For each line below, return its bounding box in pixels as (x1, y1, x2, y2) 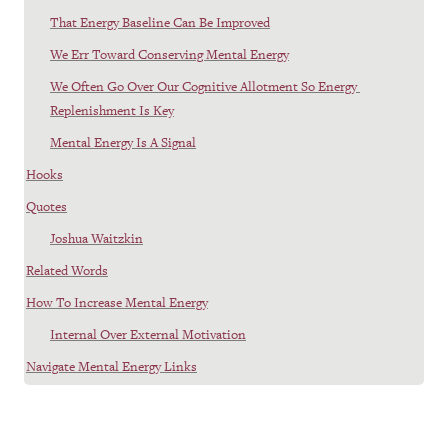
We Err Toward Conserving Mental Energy (50, 45, 289, 63)
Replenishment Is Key (50, 101, 174, 119)
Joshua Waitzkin (50, 229, 143, 247)
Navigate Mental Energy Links (26, 357, 197, 375)
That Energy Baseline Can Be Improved (50, 13, 270, 31)
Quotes (26, 197, 67, 215)
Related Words (26, 261, 108, 279)
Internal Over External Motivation (50, 325, 246, 343)
